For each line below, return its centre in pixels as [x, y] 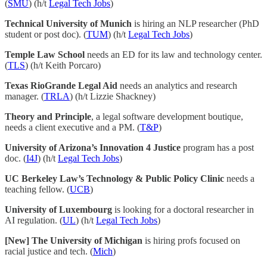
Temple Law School [45, 55]
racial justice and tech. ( [49, 252]
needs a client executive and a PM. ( [72, 128]
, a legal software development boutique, [167, 117]
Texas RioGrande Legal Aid [61, 86]
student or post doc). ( [46, 35]
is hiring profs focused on [191, 241]
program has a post [217, 148]
